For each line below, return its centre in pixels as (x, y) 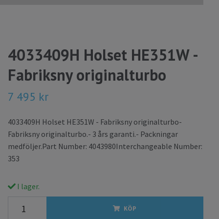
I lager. (27, 186)
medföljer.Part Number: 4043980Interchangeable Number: (105, 146)
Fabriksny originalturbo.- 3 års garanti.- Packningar (93, 134)
